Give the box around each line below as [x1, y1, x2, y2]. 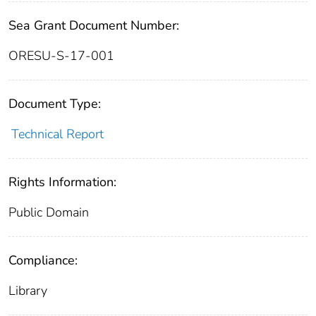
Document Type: [8, 95, 101, 112]
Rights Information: [8, 173, 116, 190]
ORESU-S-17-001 [8, 47, 114, 64]
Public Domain [8, 203, 89, 221]
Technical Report [11, 125, 104, 142]
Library [8, 281, 47, 299]
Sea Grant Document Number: [8, 16, 179, 34]
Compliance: [8, 251, 78, 269]
